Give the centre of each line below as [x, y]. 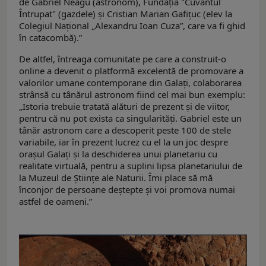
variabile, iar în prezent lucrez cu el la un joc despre [123, 142]
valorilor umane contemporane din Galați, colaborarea [130, 83]
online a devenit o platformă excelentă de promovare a [131, 71]
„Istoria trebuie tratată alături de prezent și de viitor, [124, 107]
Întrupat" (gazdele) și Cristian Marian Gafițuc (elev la [126, 14]
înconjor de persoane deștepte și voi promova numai [127, 190]
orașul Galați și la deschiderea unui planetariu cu [118, 154]
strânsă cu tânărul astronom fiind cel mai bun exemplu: [132, 95]
